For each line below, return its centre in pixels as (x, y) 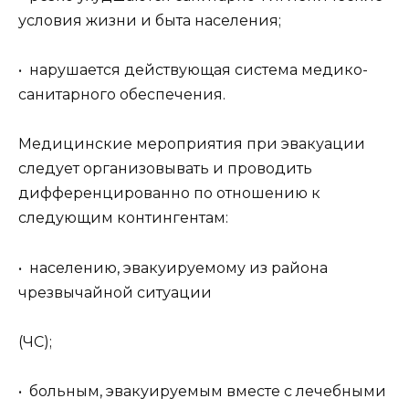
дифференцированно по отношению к (169, 194)
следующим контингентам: (123, 218)
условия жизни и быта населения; (150, 21)
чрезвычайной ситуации (115, 292)
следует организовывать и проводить (165, 169)
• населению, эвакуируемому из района (173, 267)
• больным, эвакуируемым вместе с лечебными (202, 392)
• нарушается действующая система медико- (193, 70)
